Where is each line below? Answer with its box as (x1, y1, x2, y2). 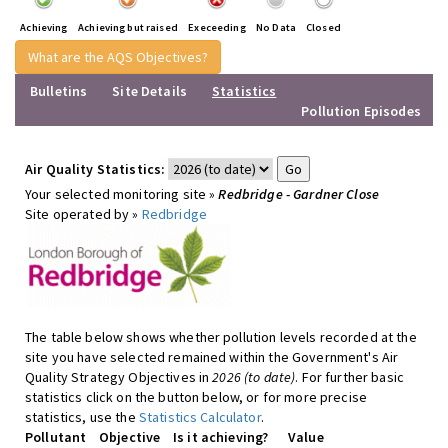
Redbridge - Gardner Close (218, 185, 379, 203)
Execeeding (188, 21, 246, 34)
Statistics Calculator (138, 408, 261, 426)
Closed (306, 21, 341, 34)
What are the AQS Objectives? (28, 48, 208, 66)
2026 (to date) (212, 368, 296, 386)
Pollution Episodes (301, 102, 421, 120)
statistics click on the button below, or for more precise (25, 388, 367, 406)
